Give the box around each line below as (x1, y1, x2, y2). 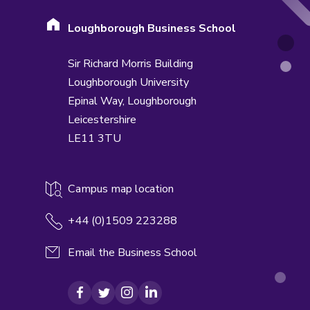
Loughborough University (68, 74, 189, 90)
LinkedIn (149, 291, 190, 307)
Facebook (78, 291, 126, 307)
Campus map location (68, 181, 174, 197)
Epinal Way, (68, 93, 127, 109)
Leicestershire (68, 111, 136, 127)
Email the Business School (68, 244, 197, 260)
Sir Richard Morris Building (68, 55, 193, 71)
